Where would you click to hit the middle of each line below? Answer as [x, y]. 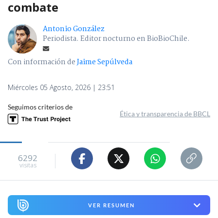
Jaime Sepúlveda [105, 63]
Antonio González [74, 29]
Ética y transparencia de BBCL [165, 114]
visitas [28, 165]
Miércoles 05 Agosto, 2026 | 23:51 [61, 88]
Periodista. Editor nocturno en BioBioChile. [116, 39]
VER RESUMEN [111, 205]
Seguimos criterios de [40, 107]
